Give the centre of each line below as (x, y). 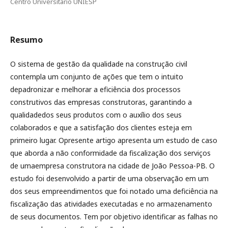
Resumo (26, 40)
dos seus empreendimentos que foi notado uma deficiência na (114, 191)
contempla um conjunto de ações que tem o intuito (97, 77)
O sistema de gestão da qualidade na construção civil (99, 64)
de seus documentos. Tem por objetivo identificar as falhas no (114, 217)
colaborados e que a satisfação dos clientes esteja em (101, 127)
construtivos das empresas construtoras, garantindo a (101, 102)
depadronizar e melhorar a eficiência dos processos (95, 89)
